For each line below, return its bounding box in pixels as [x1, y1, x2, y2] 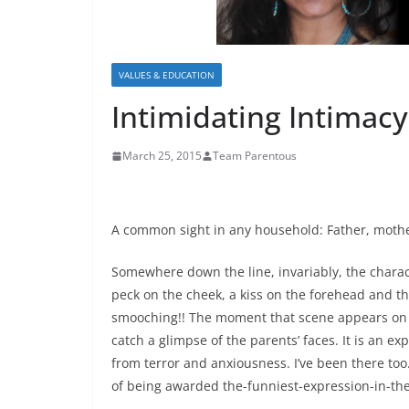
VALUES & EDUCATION [119, 68, 215, 81]
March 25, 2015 [122, 148, 202, 163]
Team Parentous [213, 148, 297, 163]
